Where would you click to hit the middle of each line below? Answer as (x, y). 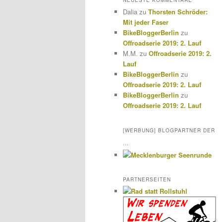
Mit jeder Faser (146, 22)
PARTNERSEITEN (147, 179)
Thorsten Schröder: (178, 12)
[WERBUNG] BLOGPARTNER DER (169, 130)
